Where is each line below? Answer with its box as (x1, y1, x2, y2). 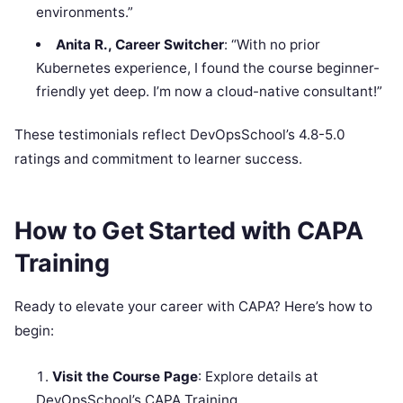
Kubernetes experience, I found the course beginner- (36, 58, 381, 76)
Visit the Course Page (52, 367, 199, 385)
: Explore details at (198, 367, 319, 385)
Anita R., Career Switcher (55, 35, 224, 53)
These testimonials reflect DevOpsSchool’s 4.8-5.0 (14, 126, 345, 144)
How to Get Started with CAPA (14, 215, 363, 246)
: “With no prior (223, 35, 320, 53)
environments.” (36, 3, 134, 21)
